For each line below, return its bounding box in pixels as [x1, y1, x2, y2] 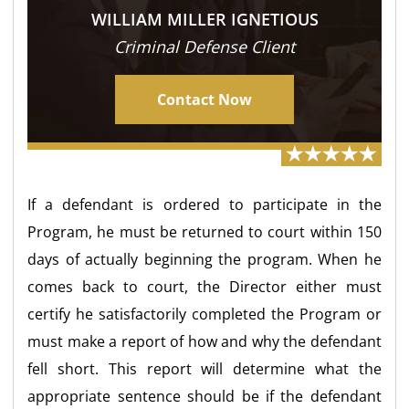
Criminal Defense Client [114, 35, 295, 58]
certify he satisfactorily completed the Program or [27, 303, 382, 324]
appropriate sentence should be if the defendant [27, 385, 382, 406]
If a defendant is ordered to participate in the [27, 194, 382, 215]
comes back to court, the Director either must [27, 276, 382, 297]
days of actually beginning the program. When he [27, 248, 382, 269]
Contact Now [157, 89, 252, 110]
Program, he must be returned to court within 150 [27, 221, 382, 242]
